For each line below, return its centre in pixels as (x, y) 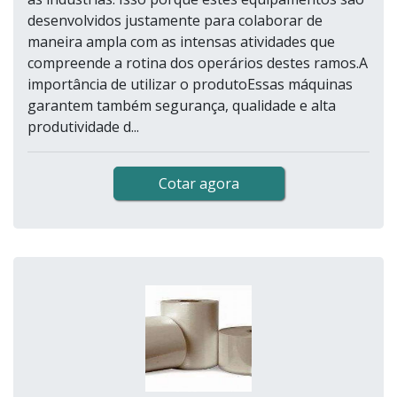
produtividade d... (83, 127)
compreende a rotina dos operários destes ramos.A (198, 63)
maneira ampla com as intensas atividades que (181, 42)
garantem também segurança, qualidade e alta (182, 106)
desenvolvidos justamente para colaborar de (175, 21)
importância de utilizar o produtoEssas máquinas (190, 85)
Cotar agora (198, 184)
